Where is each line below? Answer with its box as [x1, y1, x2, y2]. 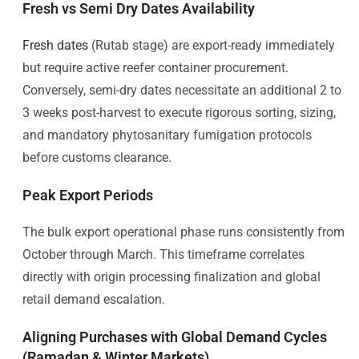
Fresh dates [22, 37, 88, 53]
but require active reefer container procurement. [22, 59, 288, 75]
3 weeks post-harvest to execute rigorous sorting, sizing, [22, 104, 336, 120]
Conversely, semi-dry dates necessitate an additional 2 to [22, 82, 341, 98]
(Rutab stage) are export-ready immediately [88, 37, 335, 53]
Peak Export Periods [22, 186, 153, 204]
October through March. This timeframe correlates [22, 246, 305, 262]
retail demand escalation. [22, 291, 165, 307]
